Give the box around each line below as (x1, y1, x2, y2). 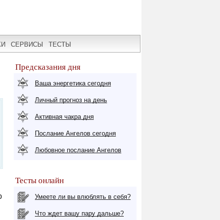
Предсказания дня (15, 62, 81, 72)
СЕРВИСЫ (11, 40, 43, 48)
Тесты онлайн (15, 176, 64, 185)
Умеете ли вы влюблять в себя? (35, 193, 131, 200)
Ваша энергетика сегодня (35, 80, 111, 87)
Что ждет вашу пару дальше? (35, 210, 124, 217)
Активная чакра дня (35, 113, 94, 120)
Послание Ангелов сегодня (35, 130, 116, 137)
